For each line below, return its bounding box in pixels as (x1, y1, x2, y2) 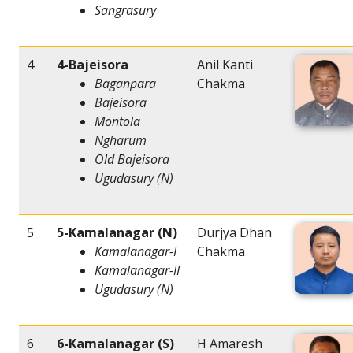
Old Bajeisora (95, 150, 169, 169)
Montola (95, 113, 140, 131)
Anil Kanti (197, 56, 253, 74)
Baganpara (95, 75, 156, 93)
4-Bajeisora (57, 56, 128, 74)
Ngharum (95, 132, 147, 150)
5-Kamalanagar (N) (57, 224, 177, 242)
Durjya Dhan (197, 224, 272, 242)
